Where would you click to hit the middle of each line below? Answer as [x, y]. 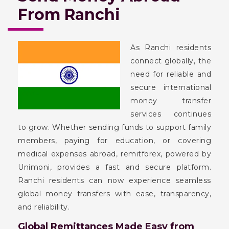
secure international [171, 87]
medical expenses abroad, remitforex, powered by [114, 154]
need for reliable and [171, 74]
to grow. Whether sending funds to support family [114, 127]
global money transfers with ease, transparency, [114, 194]
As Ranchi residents [171, 48]
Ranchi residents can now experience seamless [114, 180]
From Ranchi [69, 15]
